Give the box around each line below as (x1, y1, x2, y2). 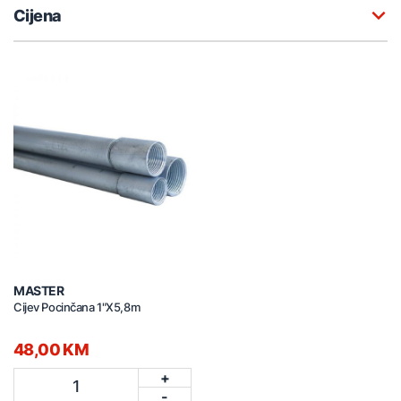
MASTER (13, 282, 64, 298)
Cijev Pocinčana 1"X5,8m (13, 299, 141, 314)
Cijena (13, 6, 62, 26)
